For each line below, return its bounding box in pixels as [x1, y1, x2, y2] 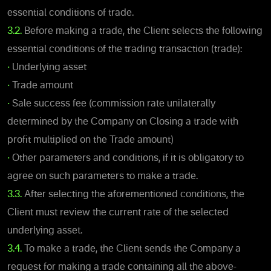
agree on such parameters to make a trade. [7, 171, 198, 181]
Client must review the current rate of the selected [7, 207, 229, 218]
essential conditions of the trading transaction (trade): [7, 44, 242, 54]
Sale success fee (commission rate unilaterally [10, 99, 215, 109]
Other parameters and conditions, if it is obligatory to [10, 153, 244, 163]
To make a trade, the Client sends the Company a [22, 244, 241, 254]
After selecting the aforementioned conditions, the [22, 189, 244, 200]
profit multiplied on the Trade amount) [7, 135, 174, 145]
